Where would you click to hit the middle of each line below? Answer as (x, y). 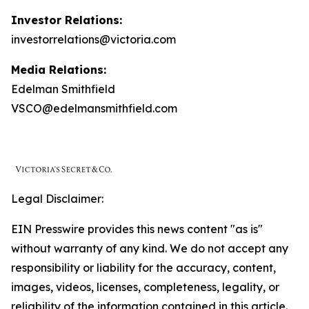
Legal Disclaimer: (57, 199)
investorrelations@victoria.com (93, 39)
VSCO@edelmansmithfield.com (94, 108)
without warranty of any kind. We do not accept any (150, 248)
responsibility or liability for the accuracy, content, (143, 268)
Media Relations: (59, 70)
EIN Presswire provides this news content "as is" (137, 229)
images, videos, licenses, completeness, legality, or (145, 287)
